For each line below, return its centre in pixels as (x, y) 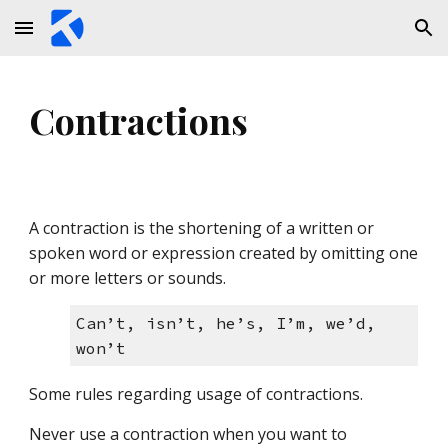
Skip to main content (87, 37)
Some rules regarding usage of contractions (195, 393)
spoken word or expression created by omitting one (224, 253)
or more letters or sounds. (130, 278)
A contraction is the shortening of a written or (202, 228)
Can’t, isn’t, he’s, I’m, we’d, (225, 322)
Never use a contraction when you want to (188, 433)
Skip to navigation (369, 37)
